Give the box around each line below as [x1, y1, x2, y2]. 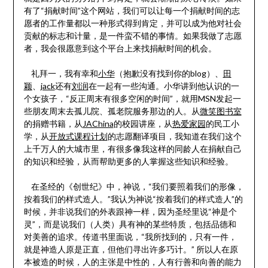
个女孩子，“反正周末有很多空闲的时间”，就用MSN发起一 [23, 93, 241, 104]
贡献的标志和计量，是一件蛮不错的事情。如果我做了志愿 [23, 31, 242, 41]
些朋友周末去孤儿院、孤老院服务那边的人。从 [23, 106, 200, 117]
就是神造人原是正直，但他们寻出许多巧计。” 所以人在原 [23, 244, 238, 255]
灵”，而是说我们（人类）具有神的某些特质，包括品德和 [23, 219, 236, 230]
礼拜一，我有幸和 [23, 68, 98, 79]
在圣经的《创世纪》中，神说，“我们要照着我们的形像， [23, 181, 244, 192]
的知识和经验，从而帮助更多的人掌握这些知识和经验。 [23, 156, 233, 167]
